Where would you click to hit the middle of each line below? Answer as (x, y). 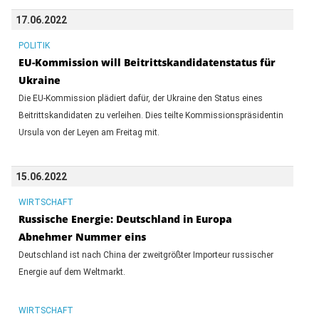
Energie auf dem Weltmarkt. (72, 272)
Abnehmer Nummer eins (82, 236)
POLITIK (34, 45)
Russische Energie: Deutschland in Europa (125, 219)
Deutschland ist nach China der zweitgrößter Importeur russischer (146, 255)
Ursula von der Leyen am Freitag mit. (89, 132)
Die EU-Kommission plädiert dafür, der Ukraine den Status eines (140, 98)
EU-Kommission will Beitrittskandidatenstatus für (147, 62)
